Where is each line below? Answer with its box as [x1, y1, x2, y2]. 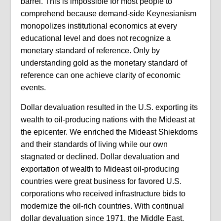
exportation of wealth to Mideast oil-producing [21, 165, 180, 173]
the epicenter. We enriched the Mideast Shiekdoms [21, 128, 198, 136]
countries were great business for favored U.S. [21, 177, 182, 185]
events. [21, 83, 48, 92]
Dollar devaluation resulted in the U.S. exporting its [21, 103, 198, 111]
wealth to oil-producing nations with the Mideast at [21, 115, 195, 124]
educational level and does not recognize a [21, 34, 171, 42]
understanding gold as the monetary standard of [21, 59, 187, 67]
